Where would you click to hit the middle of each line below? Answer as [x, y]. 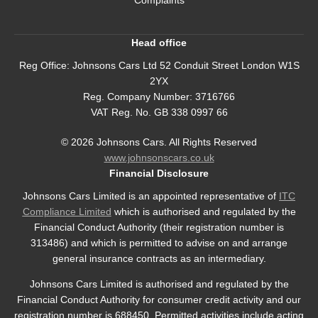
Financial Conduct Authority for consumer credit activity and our [159, 300]
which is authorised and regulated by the [203, 212]
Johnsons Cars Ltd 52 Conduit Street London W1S [184, 66]
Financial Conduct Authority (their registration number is [159, 227]
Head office [159, 43]
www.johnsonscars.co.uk [159, 158]
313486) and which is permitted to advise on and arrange [159, 243]
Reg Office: [44, 66]
